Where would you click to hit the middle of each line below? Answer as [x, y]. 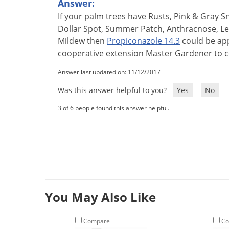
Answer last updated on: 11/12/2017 [109, 72]
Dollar [70, 29]
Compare [96, 221]
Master [159, 53]
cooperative [81, 53]
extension [125, 53]
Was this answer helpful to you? [113, 90]
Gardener [193, 53]
